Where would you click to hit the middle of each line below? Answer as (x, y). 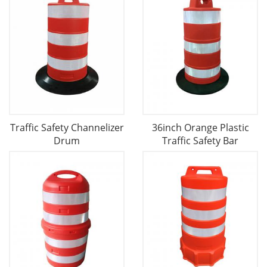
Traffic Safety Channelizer (67, 128)
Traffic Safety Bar (200, 141)
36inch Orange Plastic (200, 128)
